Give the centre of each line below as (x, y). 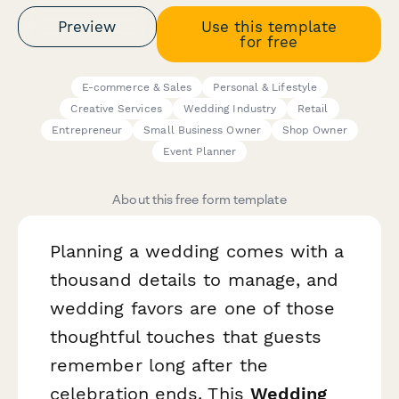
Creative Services (116, 109)
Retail (313, 109)
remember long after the (159, 366)
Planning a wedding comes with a (197, 252)
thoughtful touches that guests (186, 337)
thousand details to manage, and (195, 280)
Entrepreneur (87, 130)
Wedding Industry (230, 109)
